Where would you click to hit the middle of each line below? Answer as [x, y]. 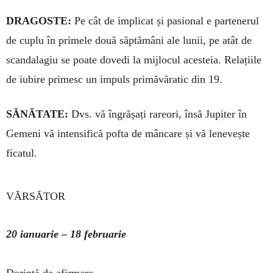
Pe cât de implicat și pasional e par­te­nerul [165, 21]
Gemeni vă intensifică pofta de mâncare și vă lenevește [128, 134]
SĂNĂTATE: [37, 114]
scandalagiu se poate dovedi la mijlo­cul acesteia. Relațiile [134, 60]
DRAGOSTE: [39, 21]
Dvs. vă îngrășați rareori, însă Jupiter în [158, 114]
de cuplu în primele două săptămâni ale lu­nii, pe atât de [129, 41]
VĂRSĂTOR [36, 197]
